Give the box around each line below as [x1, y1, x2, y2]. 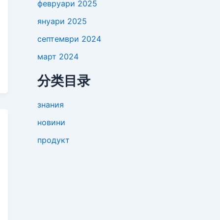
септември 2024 [37, 34, 101, 44]
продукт [37, 135, 70, 145]
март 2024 [37, 52, 79, 62]
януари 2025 [37, 16, 87, 27]
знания [37, 100, 64, 110]
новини [37, 117, 65, 128]
